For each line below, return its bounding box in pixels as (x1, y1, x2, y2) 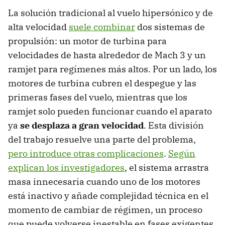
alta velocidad (8, 21, 69, 33)
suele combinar (69, 21, 135, 33)
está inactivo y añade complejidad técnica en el (8, 190, 208, 202)
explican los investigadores (8, 162, 125, 174)
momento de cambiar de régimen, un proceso (8, 204, 202, 216)
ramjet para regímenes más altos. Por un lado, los (8, 63, 217, 75)
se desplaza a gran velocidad (20, 120, 144, 132)
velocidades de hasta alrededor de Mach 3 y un (8, 49, 206, 61)
